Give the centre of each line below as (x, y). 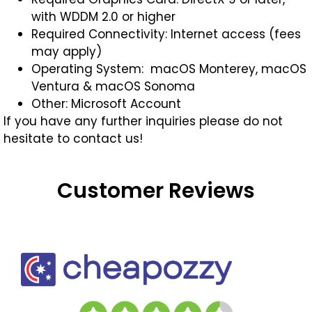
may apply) (67, 52)
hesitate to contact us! (73, 139)
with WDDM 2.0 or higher (103, 17)
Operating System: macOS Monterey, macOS (169, 69)
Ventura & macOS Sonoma (113, 86)
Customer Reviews (156, 191)
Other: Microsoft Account (106, 104)
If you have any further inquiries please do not (143, 121)
